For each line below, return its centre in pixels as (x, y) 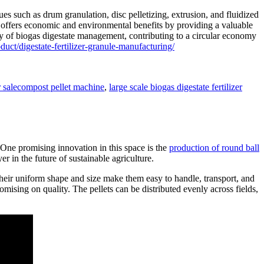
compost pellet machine (61, 87)
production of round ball (214, 148)
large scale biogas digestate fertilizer (176, 87)
